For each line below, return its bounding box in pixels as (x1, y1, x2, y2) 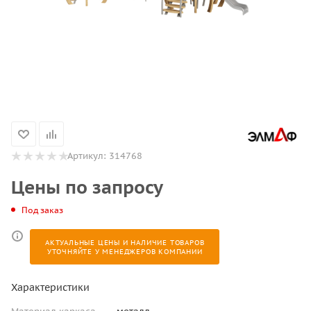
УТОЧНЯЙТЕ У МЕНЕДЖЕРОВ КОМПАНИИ (47, 246, 203, 256)
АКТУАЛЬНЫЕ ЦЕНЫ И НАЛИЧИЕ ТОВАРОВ (45, 237, 205, 247)
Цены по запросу (11, 176, 163, 199)
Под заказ (22, 204, 63, 215)
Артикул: (67, 150, 106, 162)
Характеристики (11, 280, 90, 294)
